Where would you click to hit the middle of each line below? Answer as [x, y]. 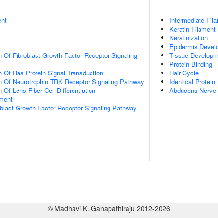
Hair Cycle [184, 73]
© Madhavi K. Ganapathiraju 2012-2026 [109, 208]
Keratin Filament [192, 29]
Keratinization [189, 38]
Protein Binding [191, 64]
